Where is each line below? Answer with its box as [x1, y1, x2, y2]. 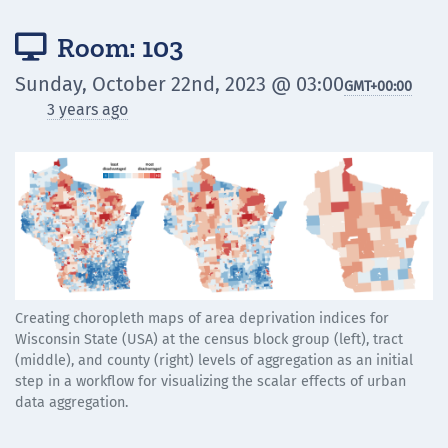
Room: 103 [51, 31, 183, 64]
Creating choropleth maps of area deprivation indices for [15, 310, 389, 328]
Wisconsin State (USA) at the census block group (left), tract [15, 331, 403, 349]
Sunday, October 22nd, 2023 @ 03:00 [15, 72, 344, 96]
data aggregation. [15, 394, 128, 412]
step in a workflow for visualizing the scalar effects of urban [15, 373, 406, 391]
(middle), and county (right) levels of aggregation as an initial [15, 352, 413, 370]
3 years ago [47, 100, 128, 119]
